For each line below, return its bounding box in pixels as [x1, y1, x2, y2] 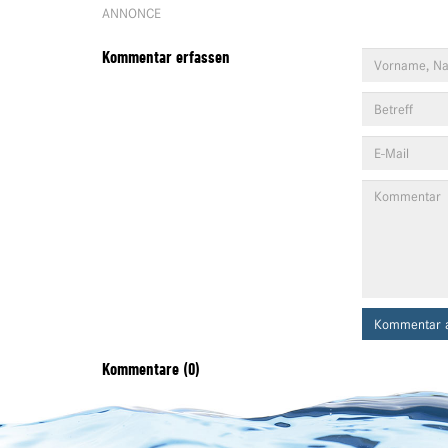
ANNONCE [102, 5, 161, 22]
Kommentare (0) [102, 359, 200, 380]
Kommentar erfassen [102, 47, 230, 68]
